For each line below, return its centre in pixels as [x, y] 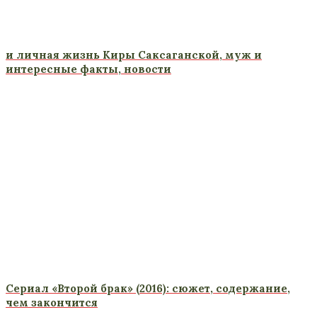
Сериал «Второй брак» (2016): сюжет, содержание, [148, 289]
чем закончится [52, 303]
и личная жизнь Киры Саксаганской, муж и [134, 55]
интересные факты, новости [88, 69]
